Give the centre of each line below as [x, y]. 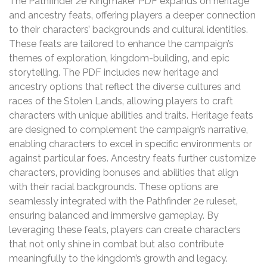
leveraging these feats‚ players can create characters [125, 229]
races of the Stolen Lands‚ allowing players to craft [121, 101]
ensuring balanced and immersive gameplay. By [114, 215]
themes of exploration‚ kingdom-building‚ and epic [119, 58]
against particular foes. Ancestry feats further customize [132, 158]
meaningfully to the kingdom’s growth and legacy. [118, 258]
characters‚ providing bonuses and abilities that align [124, 172]
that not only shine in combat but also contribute [116, 244]
